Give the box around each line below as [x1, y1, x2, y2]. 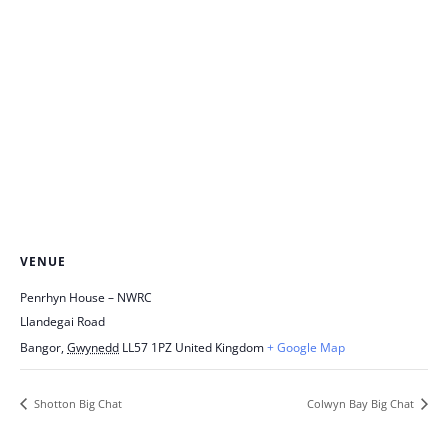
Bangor [20, 339, 61, 356]
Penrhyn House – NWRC [20, 289, 152, 306]
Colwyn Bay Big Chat [307, 395, 417, 411]
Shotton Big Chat [31, 395, 122, 411]
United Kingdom [175, 339, 264, 356]
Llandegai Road [20, 313, 105, 330]
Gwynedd [67, 339, 119, 356]
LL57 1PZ [122, 339, 172, 356]
